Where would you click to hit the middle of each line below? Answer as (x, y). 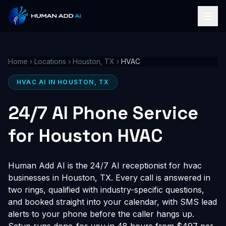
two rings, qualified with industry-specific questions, (106, 190)
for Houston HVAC (86, 136)
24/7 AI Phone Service (103, 113)
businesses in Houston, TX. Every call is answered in (109, 178)
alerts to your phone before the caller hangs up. (101, 214)
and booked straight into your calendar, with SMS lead (112, 202)
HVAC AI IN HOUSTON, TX (63, 82)
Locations (50, 61)
